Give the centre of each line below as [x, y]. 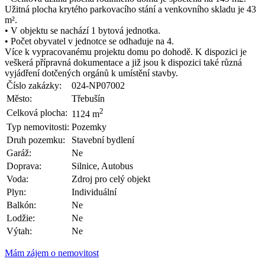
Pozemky [89, 127]
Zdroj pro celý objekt [111, 179]
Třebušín [88, 98]
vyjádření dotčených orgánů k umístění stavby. [91, 73]
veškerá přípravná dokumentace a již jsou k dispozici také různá [123, 62]
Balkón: [21, 205]
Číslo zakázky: [34, 85]
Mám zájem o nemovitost [52, 253]
